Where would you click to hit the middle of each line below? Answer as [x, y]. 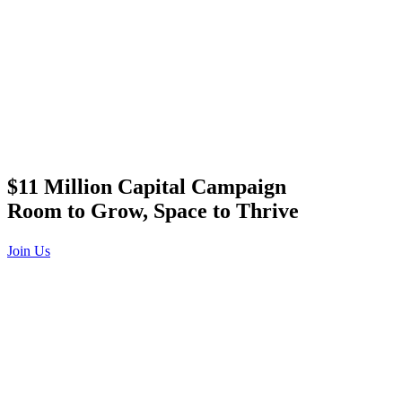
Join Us [29, 250]
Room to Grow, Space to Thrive [153, 210]
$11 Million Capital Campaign [147, 186]
